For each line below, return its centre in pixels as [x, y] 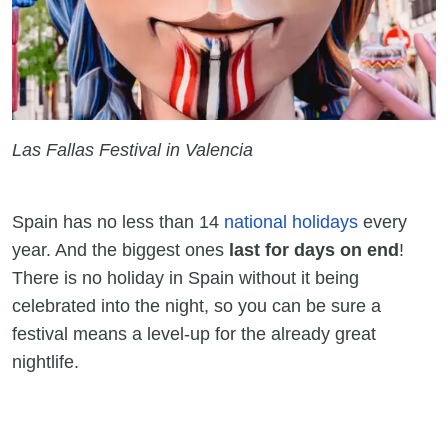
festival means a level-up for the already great [194, 334]
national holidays [291, 222]
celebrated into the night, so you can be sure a [196, 306]
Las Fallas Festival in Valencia [132, 150]
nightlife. [50, 362]
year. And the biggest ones [120, 250]
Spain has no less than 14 [118, 222]
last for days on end [314, 250]
